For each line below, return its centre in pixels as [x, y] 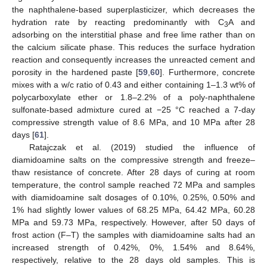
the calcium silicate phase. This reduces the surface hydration [133, 47]
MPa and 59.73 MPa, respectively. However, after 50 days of [133, 223]
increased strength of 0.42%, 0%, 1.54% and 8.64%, [133, 248]
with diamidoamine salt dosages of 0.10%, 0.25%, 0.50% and [133, 198]
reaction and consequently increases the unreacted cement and [133, 60]
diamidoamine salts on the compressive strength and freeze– [133, 160]
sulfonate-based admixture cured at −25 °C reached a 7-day [133, 110]
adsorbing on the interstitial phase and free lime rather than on [133, 35]
